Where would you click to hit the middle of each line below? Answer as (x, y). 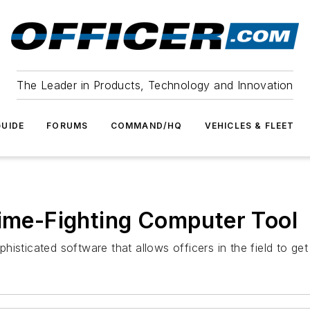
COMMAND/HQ (146, 126)
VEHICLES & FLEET (249, 126)
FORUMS (67, 126)
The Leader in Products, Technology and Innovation (155, 85)
